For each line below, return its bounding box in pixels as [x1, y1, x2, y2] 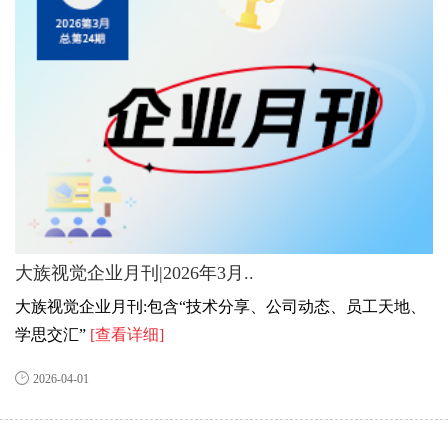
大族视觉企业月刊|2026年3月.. [15, 263, 254, 284]
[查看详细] [90, 326, 164, 344]
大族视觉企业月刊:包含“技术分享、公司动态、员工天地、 [15, 298, 426, 316]
